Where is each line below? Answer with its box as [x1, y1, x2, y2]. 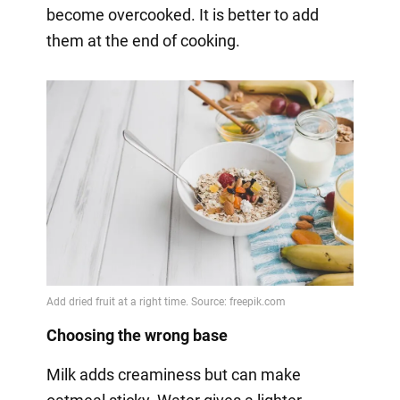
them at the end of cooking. [46, 30, 240, 50]
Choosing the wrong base [46, 325, 228, 345]
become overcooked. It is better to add [46, 4, 319, 24]
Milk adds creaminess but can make [46, 364, 301, 384]
